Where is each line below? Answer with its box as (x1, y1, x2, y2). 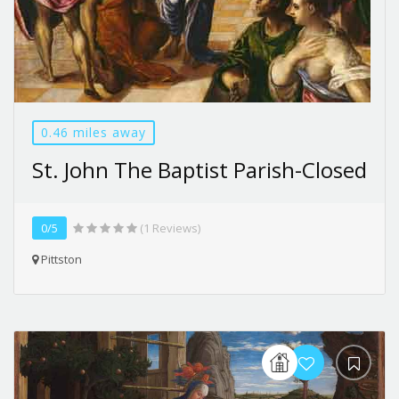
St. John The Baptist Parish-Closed (32, 154, 367, 184)
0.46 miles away (41, 123, 146, 141)
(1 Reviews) (137, 219, 200, 236)
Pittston (38, 250, 82, 267)
